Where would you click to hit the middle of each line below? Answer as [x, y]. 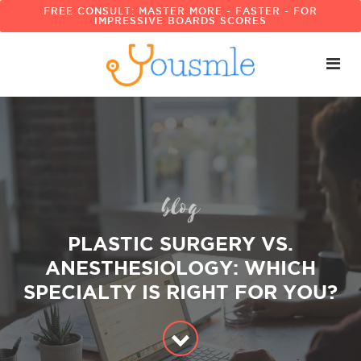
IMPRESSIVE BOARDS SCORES [180, 21]
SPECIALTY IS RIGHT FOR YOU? [180, 292]
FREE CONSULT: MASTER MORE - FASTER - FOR [180, 11]
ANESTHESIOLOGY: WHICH [180, 268]
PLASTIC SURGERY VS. [180, 244]
